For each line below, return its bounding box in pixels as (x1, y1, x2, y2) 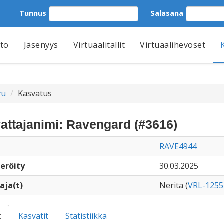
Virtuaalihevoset (140, 39, 205, 50)
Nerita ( (159, 180, 188, 191)
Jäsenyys (23, 39, 58, 50)
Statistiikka (65, 210, 107, 221)
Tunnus (19, 8, 46, 18)
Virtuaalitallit (73, 39, 125, 50)
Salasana (150, 8, 183, 18)
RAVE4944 (159, 141, 197, 152)
